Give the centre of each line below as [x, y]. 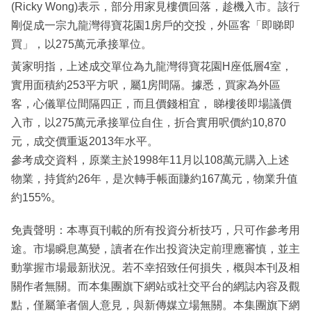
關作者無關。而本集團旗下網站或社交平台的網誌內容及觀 [155, 287]
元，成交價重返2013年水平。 [85, 142]
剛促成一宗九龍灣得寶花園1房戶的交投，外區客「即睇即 [153, 26]
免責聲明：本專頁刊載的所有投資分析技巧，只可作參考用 [155, 230]
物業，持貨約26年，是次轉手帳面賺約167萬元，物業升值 [154, 179]
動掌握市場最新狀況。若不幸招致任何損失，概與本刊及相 [155, 268]
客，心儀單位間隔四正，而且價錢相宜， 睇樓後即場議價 [151, 104]
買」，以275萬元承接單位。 [82, 44]
